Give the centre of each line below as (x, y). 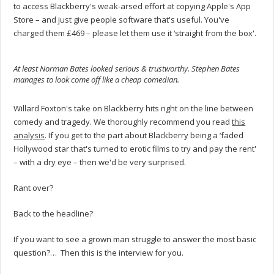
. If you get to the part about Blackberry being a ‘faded (144, 135)
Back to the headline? (54, 214)
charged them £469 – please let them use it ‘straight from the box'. (135, 33)
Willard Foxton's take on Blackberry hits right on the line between (134, 109)
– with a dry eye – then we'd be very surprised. (100, 162)
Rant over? (34, 188)
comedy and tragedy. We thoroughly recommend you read (123, 122)
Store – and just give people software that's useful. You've (122, 20)
